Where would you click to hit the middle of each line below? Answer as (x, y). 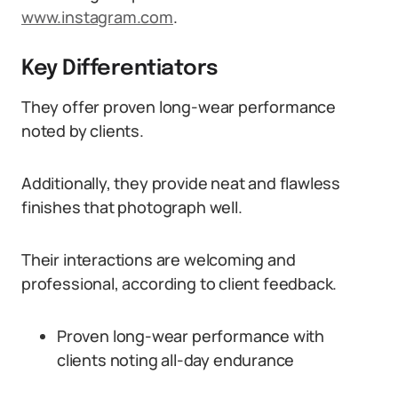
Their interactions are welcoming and (159, 259)
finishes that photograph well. (132, 207)
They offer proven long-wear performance (179, 107)
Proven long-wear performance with (191, 336)
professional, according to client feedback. (179, 283)
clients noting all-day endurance (176, 360)
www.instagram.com (97, 17)
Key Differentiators (120, 69)
